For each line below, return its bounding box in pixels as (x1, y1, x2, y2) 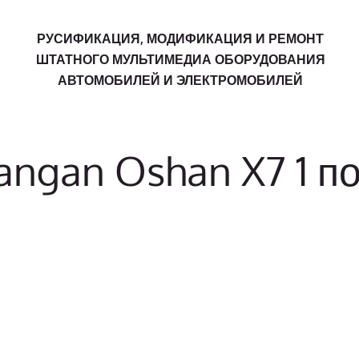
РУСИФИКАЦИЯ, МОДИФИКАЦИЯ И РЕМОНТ (37, 30, 324, 46)
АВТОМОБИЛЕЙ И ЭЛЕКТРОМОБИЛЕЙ (58, 72, 303, 88)
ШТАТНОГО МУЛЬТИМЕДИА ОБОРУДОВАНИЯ (35, 51, 325, 67)
